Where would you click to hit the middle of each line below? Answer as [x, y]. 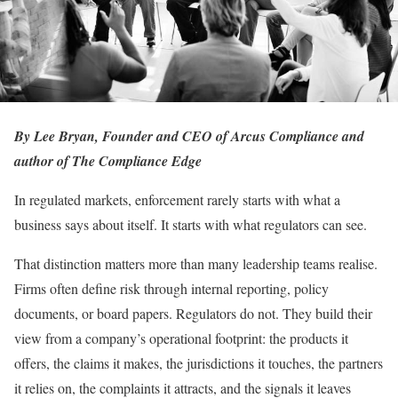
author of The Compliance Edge [108, 160]
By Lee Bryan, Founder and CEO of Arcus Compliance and [189, 135]
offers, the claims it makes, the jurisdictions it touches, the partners [199, 362]
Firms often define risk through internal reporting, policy [171, 288]
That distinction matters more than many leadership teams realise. [196, 263]
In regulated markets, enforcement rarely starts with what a [177, 199]
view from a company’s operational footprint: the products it [181, 338]
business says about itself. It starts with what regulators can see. [191, 224]
